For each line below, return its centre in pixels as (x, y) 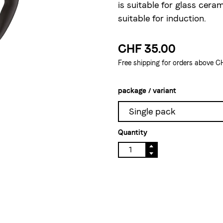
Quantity (132, 132)
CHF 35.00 (147, 49)
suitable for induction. (162, 18)
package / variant (147, 91)
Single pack (152, 111)
